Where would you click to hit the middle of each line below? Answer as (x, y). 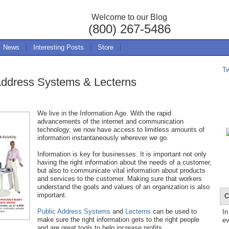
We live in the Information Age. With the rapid (104, 113)
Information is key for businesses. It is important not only (122, 154)
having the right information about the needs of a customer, (124, 162)
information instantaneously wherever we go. (103, 138)
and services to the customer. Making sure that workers (120, 179)
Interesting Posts (59, 47)
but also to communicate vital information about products (121, 170)
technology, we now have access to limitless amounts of (121, 130)
